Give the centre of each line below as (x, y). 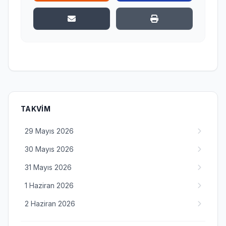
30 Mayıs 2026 (49, 149)
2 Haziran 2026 (50, 204)
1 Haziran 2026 (49, 185)
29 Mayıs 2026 (49, 131)
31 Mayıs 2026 (48, 167)
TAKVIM (36, 109)
